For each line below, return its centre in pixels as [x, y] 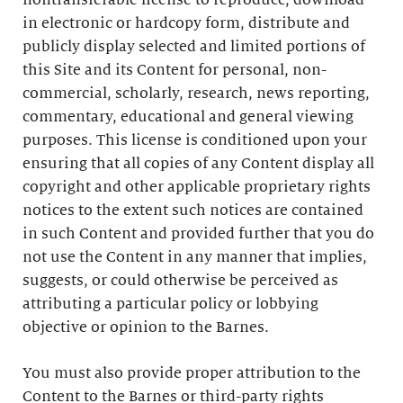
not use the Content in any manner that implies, [195, 257]
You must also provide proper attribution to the [192, 373]
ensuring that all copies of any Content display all [198, 164]
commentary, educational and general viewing [188, 117]
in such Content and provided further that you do [198, 234]
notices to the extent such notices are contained [193, 210]
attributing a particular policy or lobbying [170, 304]
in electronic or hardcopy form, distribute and [186, 23]
